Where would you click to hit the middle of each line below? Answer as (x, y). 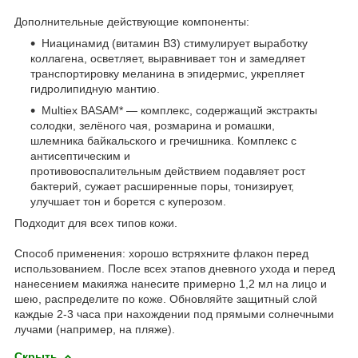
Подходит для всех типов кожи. (96, 223)
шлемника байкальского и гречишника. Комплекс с (163, 140)
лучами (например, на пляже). (95, 329)
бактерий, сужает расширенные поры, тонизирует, (162, 186)
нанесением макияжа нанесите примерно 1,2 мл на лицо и (171, 283)
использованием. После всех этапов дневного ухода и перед (175, 268)
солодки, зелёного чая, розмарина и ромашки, (153, 125)
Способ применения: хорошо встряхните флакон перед (161, 253)
